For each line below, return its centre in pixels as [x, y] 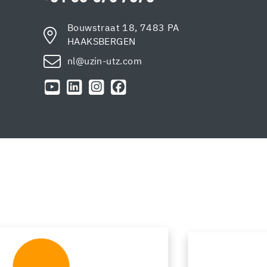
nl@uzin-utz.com [105, 61]
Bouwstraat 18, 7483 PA [123, 28]
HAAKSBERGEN [102, 42]
